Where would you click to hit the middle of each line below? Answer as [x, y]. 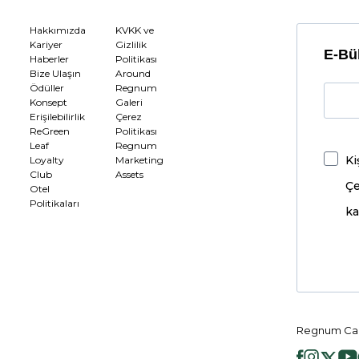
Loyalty [46, 160]
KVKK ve [135, 30]
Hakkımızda [57, 30]
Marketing [140, 160]
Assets [130, 175]
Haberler [49, 59]
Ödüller [46, 88]
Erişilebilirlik [57, 117]
